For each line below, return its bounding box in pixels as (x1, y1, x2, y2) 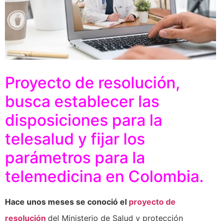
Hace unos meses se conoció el (5, 197, 129, 207)
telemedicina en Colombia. (5, 167, 204, 186)
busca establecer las (5, 92, 159, 111)
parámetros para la (5, 148, 145, 168)
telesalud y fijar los (5, 129, 145, 149)
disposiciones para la (5, 110, 162, 130)
